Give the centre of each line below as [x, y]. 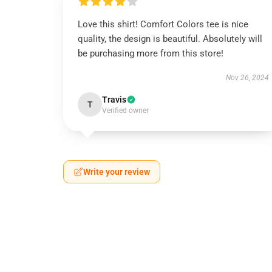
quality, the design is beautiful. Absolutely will [170, 39]
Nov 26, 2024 [247, 78]
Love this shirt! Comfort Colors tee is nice [163, 24]
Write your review [117, 172]
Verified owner [125, 110]
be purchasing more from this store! [151, 53]
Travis [114, 100]
